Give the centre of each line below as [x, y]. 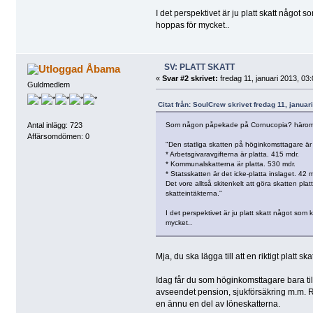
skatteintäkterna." [194, 193]
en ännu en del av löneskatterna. [218, 304]
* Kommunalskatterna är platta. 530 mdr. [230, 163]
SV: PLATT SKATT [199, 67]
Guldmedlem [48, 84]
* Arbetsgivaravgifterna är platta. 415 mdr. [232, 154]
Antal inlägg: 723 [54, 125]
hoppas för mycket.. [192, 26]
